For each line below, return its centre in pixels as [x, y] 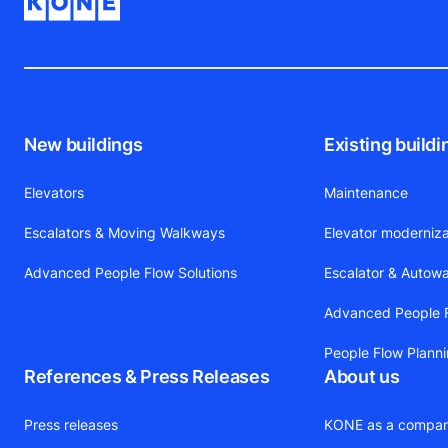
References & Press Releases [147, 376]
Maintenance [366, 192]
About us [362, 376]
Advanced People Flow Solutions [130, 272]
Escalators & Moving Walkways [124, 232]
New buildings [83, 144]
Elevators [54, 192]
